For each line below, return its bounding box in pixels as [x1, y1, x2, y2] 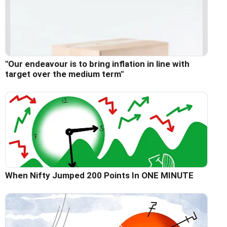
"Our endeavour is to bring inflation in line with [5, 58, 190, 69]
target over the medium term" [5, 68, 124, 79]
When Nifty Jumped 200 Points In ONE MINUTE [5, 170, 194, 180]
